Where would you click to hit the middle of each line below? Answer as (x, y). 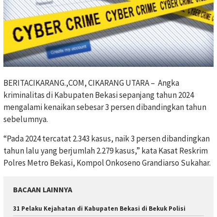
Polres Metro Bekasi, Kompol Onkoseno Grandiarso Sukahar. (107, 163)
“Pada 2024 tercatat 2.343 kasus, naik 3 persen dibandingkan (107, 138)
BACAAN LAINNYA (43, 189)
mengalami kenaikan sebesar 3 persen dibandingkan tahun (105, 107)
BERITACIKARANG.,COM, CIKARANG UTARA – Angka (91, 83)
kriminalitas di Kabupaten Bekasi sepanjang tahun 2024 (99, 95)
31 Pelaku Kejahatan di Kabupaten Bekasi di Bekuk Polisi (99, 208)
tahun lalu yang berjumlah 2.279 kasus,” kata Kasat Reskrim (106, 150)
